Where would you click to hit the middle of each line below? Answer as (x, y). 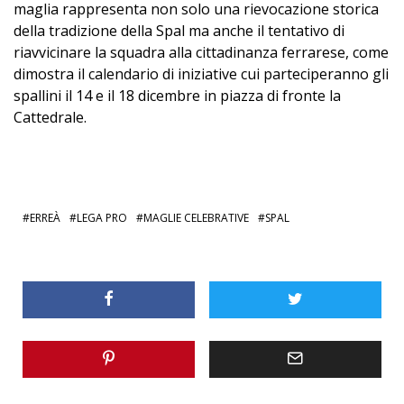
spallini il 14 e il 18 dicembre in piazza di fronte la (177, 95)
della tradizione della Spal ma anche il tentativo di (179, 30)
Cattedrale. (50, 117)
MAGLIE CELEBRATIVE (196, 217)
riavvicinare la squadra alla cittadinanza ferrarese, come (201, 52)
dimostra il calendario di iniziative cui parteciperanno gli (201, 73)
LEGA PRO (102, 217)
